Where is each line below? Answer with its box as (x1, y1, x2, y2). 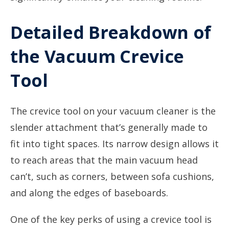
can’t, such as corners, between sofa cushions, (10, 170, 214, 182)
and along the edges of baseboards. (10, 187, 168, 199)
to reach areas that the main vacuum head (10, 154, 198, 166)
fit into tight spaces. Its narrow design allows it (10, 138, 219, 150)
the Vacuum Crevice (10, 44, 184, 68)
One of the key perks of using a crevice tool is (10, 213, 212, 225)
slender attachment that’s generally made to (10, 121, 208, 133)
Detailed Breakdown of (10, 20, 211, 44)
